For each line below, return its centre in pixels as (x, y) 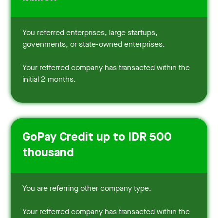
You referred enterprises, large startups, (90, 32)
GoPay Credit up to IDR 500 (97, 137)
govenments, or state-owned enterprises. (94, 44)
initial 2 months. (49, 79)
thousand (48, 153)
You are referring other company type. (87, 188)
